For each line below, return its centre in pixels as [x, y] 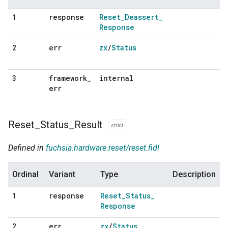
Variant [62, 174]
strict [117, 125]
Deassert [142, 17]
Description [194, 174]
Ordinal [25, 174]
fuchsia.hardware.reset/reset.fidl [103, 148]
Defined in [27, 148]
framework [68, 78]
